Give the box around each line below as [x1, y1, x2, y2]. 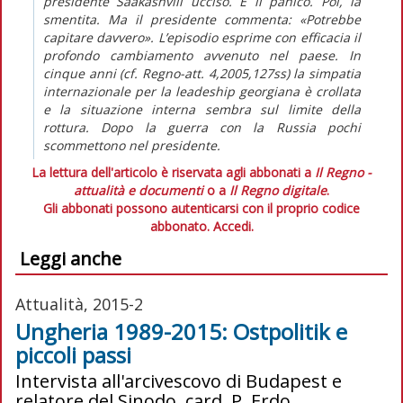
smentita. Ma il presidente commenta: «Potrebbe [43, 10, 361, 28]
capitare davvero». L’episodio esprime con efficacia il [43, 28, 361, 46]
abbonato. [149, 217, 213, 235]
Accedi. [212, 217, 254, 235]
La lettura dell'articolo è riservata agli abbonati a [31, 163, 315, 181]
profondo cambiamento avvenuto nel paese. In [43, 46, 361, 64]
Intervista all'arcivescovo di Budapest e [15, 368, 342, 393]
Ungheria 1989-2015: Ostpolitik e [15, 316, 347, 346]
